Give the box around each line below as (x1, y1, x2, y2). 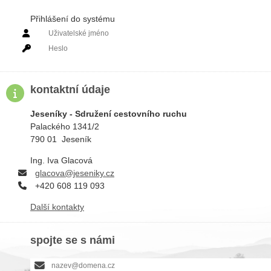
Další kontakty (30, 202, 84, 212)
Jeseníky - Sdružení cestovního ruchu (30, 109, 187, 119)
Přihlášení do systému (30, 14, 115, 24)
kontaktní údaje (30, 83, 110, 96)
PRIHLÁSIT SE (133, 59, 183, 68)
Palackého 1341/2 (30, 122, 99, 132)
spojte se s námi (30, 234, 115, 247)
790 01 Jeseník (30, 134, 91, 145)
